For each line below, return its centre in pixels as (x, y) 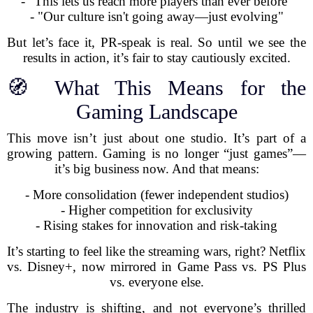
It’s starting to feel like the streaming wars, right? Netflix (156, 251)
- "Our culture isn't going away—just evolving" (156, 16)
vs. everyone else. (156, 282)
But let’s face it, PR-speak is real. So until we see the (156, 42)
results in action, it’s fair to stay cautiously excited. (156, 58)
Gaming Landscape (156, 111)
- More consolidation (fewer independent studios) (156, 195)
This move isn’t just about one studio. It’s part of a (156, 138)
